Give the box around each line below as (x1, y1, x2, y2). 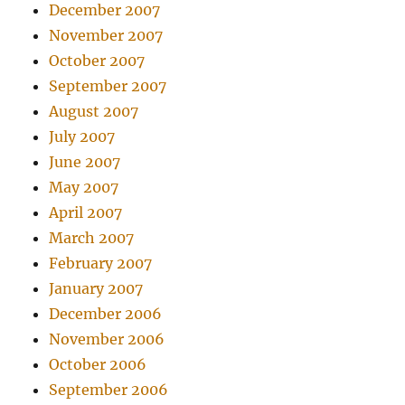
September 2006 (49, 381, 169, 400)
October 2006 (49, 355, 147, 374)
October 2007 (49, 52, 146, 71)
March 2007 (49, 229, 135, 248)
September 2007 (49, 77, 167, 96)
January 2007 (49, 279, 144, 298)
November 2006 (49, 330, 165, 349)
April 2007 (49, 203, 123, 222)
